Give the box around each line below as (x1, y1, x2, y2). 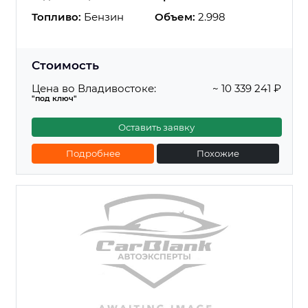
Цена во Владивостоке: (32, 81, 156, 95)
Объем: (155, 10, 195, 24)
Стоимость (32, 58, 99, 73)
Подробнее (65, 148, 120, 159)
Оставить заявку (118, 121, 195, 133)
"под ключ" (32, 93, 77, 103)
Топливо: (32, 10, 81, 24)
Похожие (197, 148, 240, 159)
